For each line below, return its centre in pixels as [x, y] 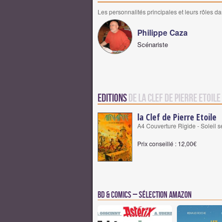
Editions [113, 98]
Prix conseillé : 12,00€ [167, 143]
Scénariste [153, 44]
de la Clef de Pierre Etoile [174, 98]
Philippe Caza [163, 32]
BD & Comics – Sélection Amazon [145, 195]
